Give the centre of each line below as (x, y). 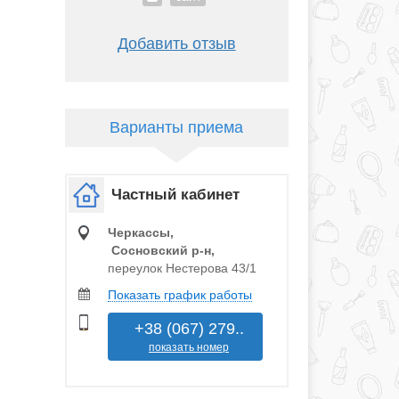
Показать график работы (179, 295)
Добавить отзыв (176, 44)
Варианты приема (177, 128)
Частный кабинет (175, 195)
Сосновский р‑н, (161, 251)
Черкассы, (140, 233)
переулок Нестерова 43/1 (182, 269)
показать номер (189, 348)
